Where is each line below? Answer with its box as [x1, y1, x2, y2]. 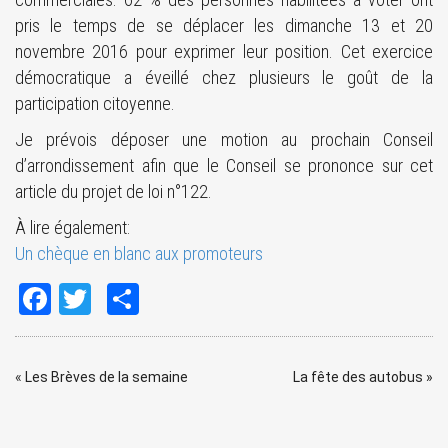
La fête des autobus [293, 369, 423, 385]
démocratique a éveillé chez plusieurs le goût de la [15, 67, 433, 88]
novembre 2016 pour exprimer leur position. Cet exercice [15, 41, 433, 62]
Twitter [91, 289, 136, 308]
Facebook [51, 289, 114, 308]
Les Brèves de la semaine [25, 369, 188, 385]
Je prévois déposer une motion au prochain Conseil [15, 129, 433, 150]
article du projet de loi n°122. [15, 181, 212, 202]
